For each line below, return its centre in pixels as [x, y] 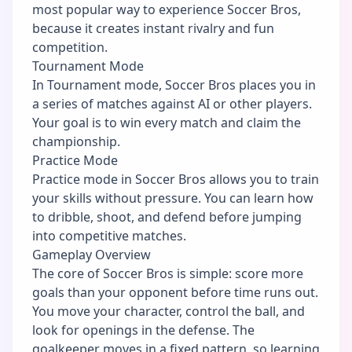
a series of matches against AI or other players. [172, 103]
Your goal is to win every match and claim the [167, 122]
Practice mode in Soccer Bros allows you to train [176, 179]
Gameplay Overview [92, 254]
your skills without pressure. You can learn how [173, 198]
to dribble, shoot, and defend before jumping [167, 216]
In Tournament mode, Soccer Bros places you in [174, 84]
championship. [76, 141]
